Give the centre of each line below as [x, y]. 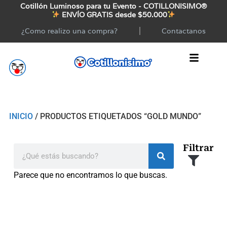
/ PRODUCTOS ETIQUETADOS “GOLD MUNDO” [117, 116]
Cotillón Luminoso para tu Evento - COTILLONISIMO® [113, 6]
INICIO [21, 116]
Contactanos [183, 31]
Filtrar [198, 147]
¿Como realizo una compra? [70, 31]
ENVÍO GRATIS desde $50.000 [113, 14]
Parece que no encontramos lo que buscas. [91, 175]
